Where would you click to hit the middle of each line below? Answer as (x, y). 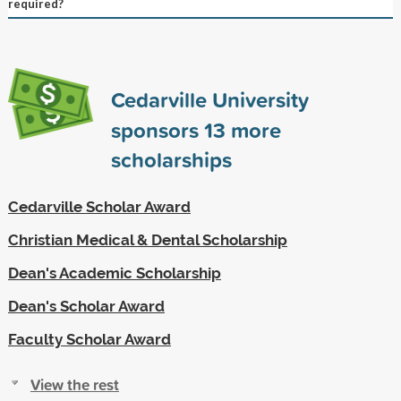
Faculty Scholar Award (89, 339)
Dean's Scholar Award (86, 306)
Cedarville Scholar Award (99, 206)
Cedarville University (209, 99)
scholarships (171, 159)
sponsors (157, 129)
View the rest (74, 384)
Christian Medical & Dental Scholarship (147, 239)
